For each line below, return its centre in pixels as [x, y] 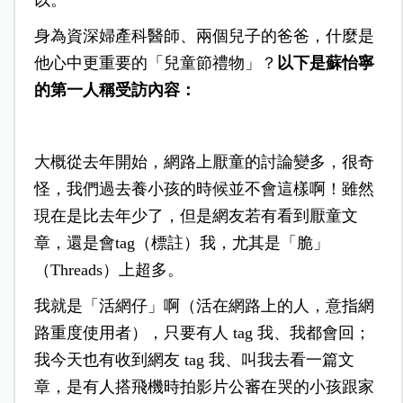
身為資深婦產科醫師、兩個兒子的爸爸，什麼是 [204, 36]
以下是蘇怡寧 [325, 63]
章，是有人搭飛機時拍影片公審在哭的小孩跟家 [204, 387]
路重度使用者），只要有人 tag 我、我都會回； [202, 333]
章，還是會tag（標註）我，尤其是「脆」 [181, 243]
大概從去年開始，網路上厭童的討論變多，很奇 [204, 162]
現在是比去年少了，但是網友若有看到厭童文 [196, 216]
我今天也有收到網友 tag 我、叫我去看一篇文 [194, 360]
